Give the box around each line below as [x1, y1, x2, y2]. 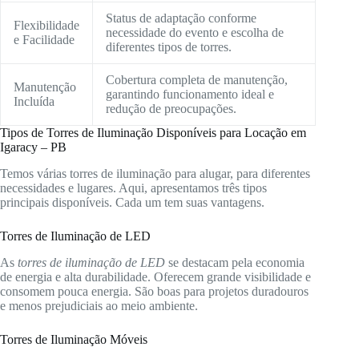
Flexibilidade [14, 18, 79, 33]
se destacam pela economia [165, 255, 305, 269]
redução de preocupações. [106, 102, 236, 116]
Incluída [14, 95, 54, 109]
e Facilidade [14, 33, 75, 47]
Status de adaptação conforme [106, 11, 256, 26]
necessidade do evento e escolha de [106, 26, 284, 40]
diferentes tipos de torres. [106, 40, 232, 54]
